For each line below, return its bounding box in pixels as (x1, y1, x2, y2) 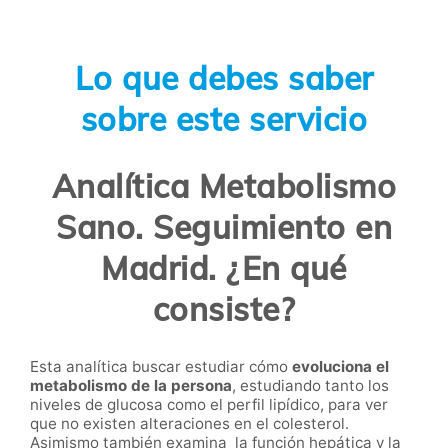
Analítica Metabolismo (51, 166, 397, 207)
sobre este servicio (80, 98, 368, 139)
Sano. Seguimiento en (56, 207, 392, 248)
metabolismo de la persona (30, 375, 232, 395)
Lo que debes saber (74, 57, 374, 98)
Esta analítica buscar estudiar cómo (30, 356, 292, 376)
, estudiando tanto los (232, 375, 389, 395)
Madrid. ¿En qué (101, 248, 347, 289)
